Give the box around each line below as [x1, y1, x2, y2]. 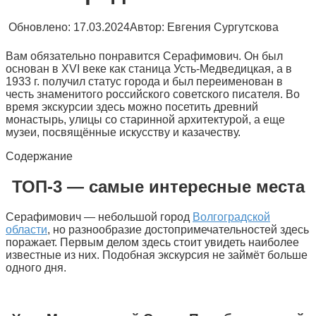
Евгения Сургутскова [167, 20, 279, 33]
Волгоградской [193, 210, 270, 223]
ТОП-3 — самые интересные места [11, 176, 305, 196]
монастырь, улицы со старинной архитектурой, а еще [6, 113, 285, 126]
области [6, 223, 47, 236]
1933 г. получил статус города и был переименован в [6, 75, 283, 87]
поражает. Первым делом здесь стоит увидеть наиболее [6, 236, 299, 248]
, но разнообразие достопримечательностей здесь [47, 223, 309, 236]
